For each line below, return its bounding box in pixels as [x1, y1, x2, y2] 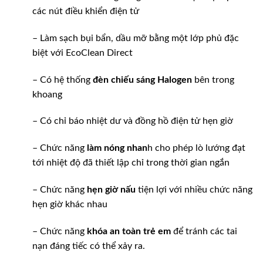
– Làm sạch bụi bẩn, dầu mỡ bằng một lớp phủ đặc [32, 33, 239, 43]
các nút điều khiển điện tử [32, 6, 139, 16]
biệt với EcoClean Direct [32, 48, 133, 58]
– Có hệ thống [32, 75, 93, 85]
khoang [32, 89, 62, 99]
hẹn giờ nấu [87, 185, 136, 195]
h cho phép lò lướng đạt [147, 143, 245, 153]
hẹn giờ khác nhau [32, 200, 107, 210]
